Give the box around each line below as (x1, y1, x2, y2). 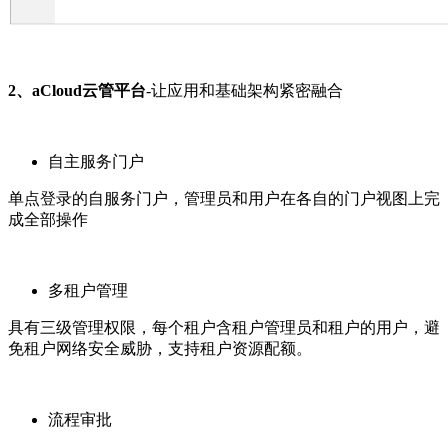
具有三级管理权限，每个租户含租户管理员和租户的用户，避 (8, 318, 440, 336)
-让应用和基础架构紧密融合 (146, 81, 343, 99)
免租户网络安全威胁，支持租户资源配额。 (8, 339, 312, 357)
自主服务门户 (48, 152, 144, 170)
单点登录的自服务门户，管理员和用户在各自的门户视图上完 (8, 189, 440, 207)
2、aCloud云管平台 (8, 81, 146, 99)
